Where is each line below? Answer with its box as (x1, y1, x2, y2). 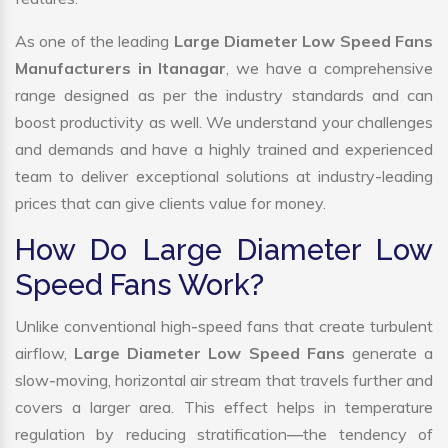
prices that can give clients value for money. (15, 193, 326, 214)
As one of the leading (15, 31, 174, 52)
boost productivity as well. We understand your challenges (15, 112, 433, 133)
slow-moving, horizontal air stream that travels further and (15, 370, 433, 391)
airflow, (15, 343, 75, 364)
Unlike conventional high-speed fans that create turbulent (15, 316, 433, 337)
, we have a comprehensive (226, 58, 434, 79)
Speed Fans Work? (15, 268, 264, 303)
